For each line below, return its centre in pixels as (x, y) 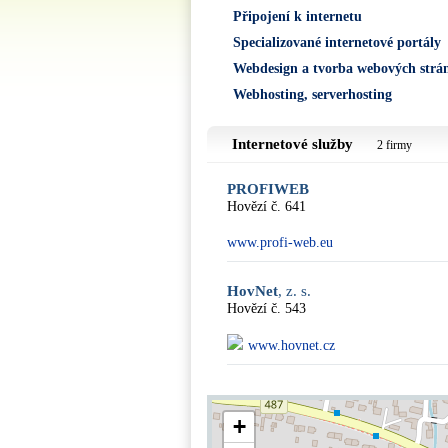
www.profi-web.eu (280, 242)
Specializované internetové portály (337, 42)
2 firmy (394, 145)
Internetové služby (294, 144)
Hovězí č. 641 (266, 206)
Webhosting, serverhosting (312, 94)
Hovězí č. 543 (266, 308)
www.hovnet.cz (291, 345)
